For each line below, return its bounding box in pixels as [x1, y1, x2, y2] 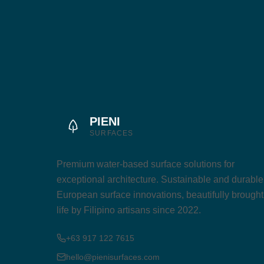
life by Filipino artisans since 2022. [57, 205, 201, 215]
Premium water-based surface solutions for [57, 159, 235, 169]
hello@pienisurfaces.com [66, 252, 160, 262]
